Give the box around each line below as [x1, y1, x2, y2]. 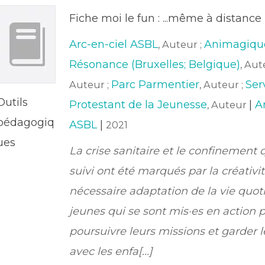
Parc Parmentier [111, 78, 199, 91]
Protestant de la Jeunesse [69, 98, 207, 111]
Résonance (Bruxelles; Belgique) [69, 58, 240, 71]
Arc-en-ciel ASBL [69, 38, 158, 51]
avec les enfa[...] [69, 245, 153, 258]
